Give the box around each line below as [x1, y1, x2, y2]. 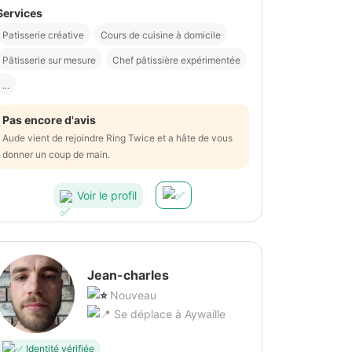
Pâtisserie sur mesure [2, 54, 96, 67]
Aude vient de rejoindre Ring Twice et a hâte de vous [2, 132, 233, 145]
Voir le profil [77, 188, 137, 202]
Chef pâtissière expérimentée [112, 54, 240, 67]
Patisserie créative [2, 29, 84, 42]
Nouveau [110, 288, 156, 302]
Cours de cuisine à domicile [101, 29, 221, 42]
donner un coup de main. [2, 148, 110, 161]
